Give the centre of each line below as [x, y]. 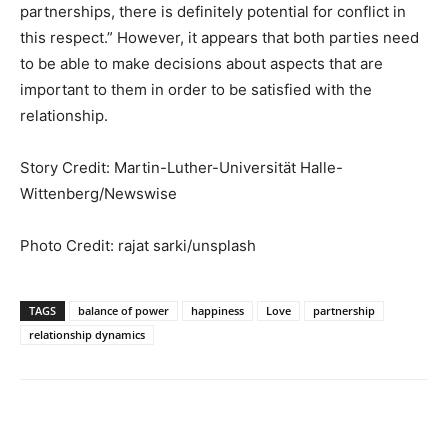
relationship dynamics [87, 335]
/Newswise [138, 194]
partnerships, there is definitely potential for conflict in [213, 12]
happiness [217, 311]
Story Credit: [67, 168]
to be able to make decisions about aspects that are [201, 64]
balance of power [123, 311]
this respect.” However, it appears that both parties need [219, 38]
